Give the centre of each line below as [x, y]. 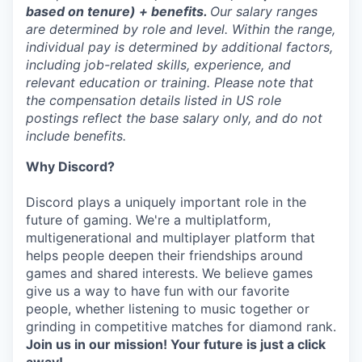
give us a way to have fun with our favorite [158, 291]
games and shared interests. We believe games [169, 273]
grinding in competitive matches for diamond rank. [181, 326]
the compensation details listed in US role [154, 100]
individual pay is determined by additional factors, [179, 47]
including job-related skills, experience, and [158, 65]
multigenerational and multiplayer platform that [170, 238]
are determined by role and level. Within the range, [181, 29]
